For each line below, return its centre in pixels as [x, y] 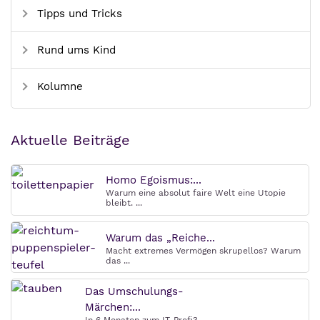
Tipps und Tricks [78, 14]
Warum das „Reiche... [160, 238]
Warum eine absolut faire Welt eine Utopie [196, 193]
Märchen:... [113, 307]
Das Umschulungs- [134, 292]
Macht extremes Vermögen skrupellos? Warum [203, 251]
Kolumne [58, 87]
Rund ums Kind [75, 50]
